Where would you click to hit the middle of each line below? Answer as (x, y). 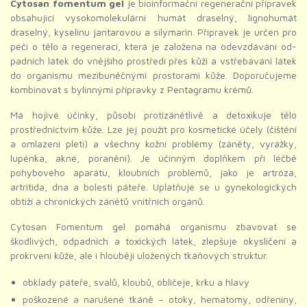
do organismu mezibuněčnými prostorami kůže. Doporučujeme (153, 75)
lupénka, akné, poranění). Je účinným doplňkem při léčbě (153, 158)
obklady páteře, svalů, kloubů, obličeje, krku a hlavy (136, 282)
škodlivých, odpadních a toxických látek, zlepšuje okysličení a (153, 241)
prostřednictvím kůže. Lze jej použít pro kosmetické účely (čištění (153, 130)
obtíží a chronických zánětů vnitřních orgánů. (108, 201)
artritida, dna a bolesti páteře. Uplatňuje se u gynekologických (153, 187)
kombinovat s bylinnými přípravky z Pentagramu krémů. (132, 90)
